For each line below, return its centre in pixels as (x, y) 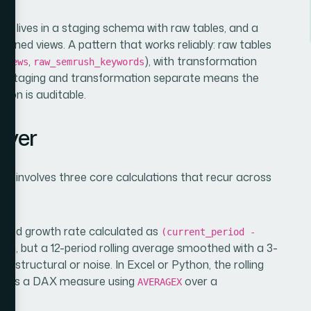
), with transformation (201, 61)
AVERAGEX (160, 281)
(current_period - (208, 232)
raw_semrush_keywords (89, 61)
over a (200, 281)
